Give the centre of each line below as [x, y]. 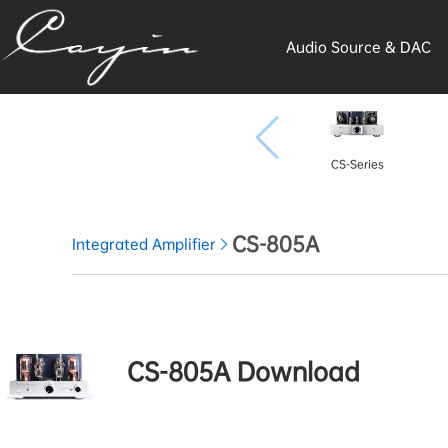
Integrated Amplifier [144, 244]
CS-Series [357, 164]
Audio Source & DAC [358, 47]
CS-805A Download [240, 372]
